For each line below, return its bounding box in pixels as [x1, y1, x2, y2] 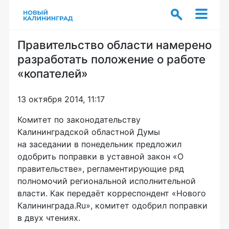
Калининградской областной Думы [17, 127, 160, 137]
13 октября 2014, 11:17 [17, 94, 105, 104]
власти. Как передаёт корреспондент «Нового [17, 188, 206, 198]
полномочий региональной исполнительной [17, 176, 196, 186]
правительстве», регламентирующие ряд [17, 164, 184, 174]
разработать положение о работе [17, 52, 205, 66]
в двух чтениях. [17, 213, 80, 223]
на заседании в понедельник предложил [17, 139, 181, 149]
